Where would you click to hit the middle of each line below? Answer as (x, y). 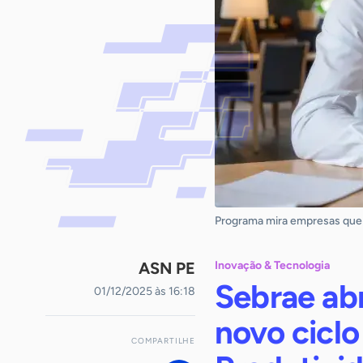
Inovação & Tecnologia (272, 265)
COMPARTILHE (163, 341)
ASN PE (167, 268)
